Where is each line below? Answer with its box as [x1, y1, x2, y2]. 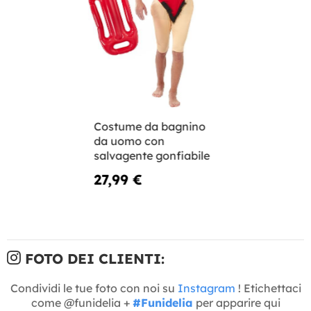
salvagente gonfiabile [94, 148, 210, 162]
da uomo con [94, 133, 165, 148]
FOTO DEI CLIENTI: [21, 249, 165, 267]
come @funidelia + [31, 295, 133, 310]
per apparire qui [192, 295, 280, 310]
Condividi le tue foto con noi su [10, 280, 178, 295]
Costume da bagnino [94, 119, 206, 133]
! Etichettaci [235, 280, 301, 295]
